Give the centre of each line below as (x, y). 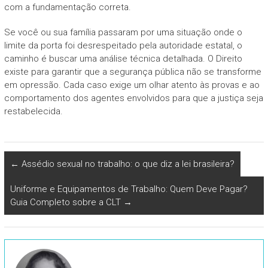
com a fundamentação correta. (67, 7)
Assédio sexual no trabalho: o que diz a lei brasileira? (127, 164)
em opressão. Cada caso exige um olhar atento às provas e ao (132, 85)
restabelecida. (33, 111)
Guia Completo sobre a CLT (66, 202)
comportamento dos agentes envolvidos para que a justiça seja (133, 98)
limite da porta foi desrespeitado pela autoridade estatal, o (123, 45)
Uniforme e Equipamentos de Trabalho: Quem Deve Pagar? (129, 189)
